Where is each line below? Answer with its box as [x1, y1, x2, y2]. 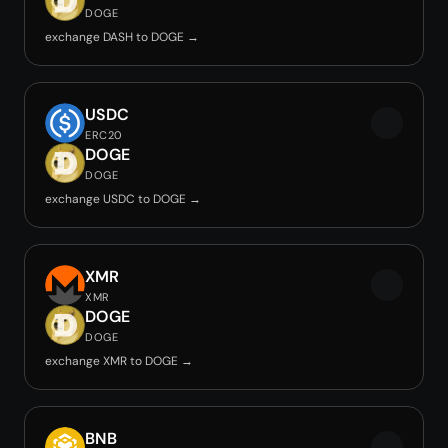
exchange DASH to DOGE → [45, 29, 199, 45]
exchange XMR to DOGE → [45, 353, 193, 369]
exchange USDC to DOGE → [45, 191, 201, 207]
